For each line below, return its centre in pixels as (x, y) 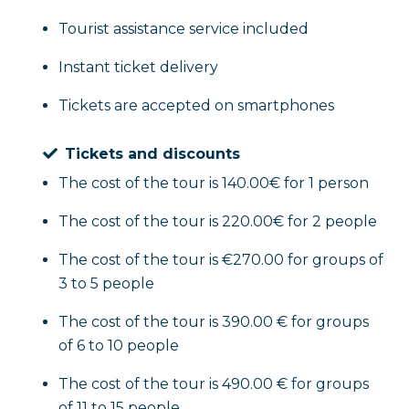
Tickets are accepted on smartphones (196, 105)
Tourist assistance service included (184, 29)
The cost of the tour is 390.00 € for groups (214, 322)
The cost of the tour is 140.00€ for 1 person (214, 183)
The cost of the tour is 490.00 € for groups (214, 384)
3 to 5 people (106, 283)
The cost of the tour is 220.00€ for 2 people (218, 221)
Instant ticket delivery (138, 67)
